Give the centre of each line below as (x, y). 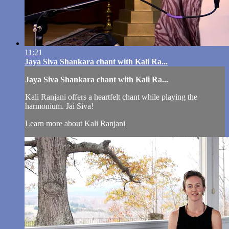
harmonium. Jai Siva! (59, 106)
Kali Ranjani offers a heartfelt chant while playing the (111, 97)
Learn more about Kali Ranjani (75, 124)
